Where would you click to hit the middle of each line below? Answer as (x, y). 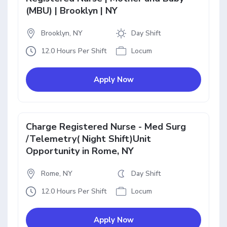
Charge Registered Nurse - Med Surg (106, 127)
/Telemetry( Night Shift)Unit (88, 139)
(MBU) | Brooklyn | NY (72, 11)
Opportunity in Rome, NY (80, 151)
